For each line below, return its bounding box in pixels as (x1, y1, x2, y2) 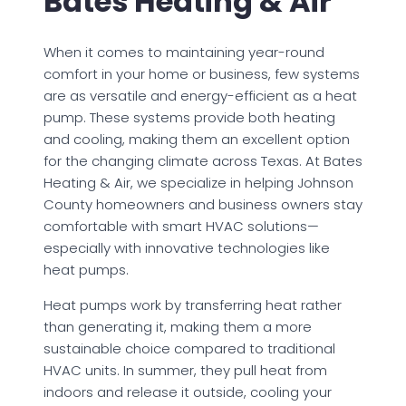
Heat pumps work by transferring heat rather (43, 295, 342, 314)
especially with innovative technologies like (43, 237, 330, 257)
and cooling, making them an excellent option (43, 129, 350, 149)
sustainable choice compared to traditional (43, 338, 335, 358)
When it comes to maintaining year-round (43, 42, 324, 62)
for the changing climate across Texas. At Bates (43, 150, 362, 170)
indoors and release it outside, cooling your (43, 382, 332, 401)
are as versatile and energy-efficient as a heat (43, 85, 357, 105)
